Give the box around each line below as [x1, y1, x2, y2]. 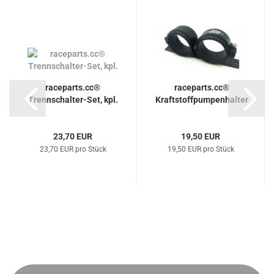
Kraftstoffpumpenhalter [155, 95, 248, 105]
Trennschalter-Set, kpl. [28, 95, 118, 105]
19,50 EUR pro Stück [167, 145, 234, 154]
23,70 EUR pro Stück [39, 145, 106, 154]
